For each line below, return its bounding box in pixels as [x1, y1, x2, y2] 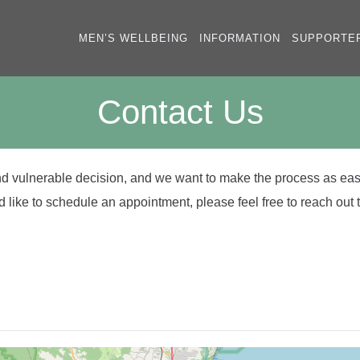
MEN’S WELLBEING [79, 32, 188, 44]
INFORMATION [199, 32, 280, 44]
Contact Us [96, 93, 264, 131]
